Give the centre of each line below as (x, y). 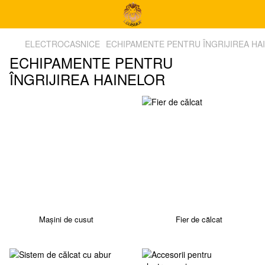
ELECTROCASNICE (62, 44)
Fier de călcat (199, 219)
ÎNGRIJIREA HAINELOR (87, 79)
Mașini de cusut (66, 219)
